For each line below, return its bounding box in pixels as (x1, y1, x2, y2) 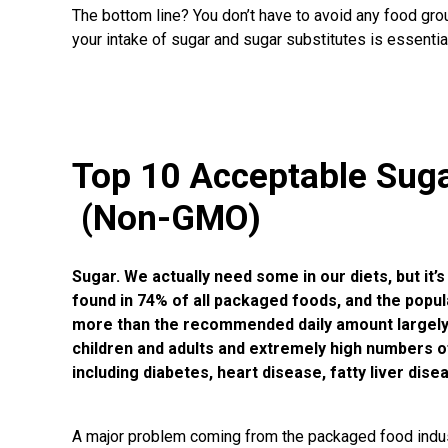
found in (72, 291, 133, 310)
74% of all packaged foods (133, 291, 337, 310)
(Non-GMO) (72, 198, 261, 239)
